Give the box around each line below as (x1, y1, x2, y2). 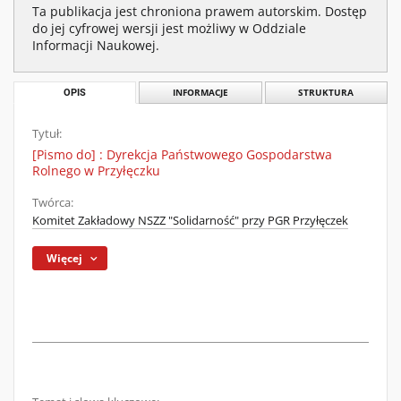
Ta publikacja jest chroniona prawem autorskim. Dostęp (32, 3, 367, 20)
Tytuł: (32, 126, 62, 141)
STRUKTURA (298, 87, 354, 98)
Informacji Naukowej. (32, 37, 159, 54)
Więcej (47, 251, 83, 266)
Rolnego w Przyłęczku (32, 162, 160, 179)
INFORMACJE (172, 87, 228, 98)
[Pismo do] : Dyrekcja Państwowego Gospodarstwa (32, 146, 332, 163)
